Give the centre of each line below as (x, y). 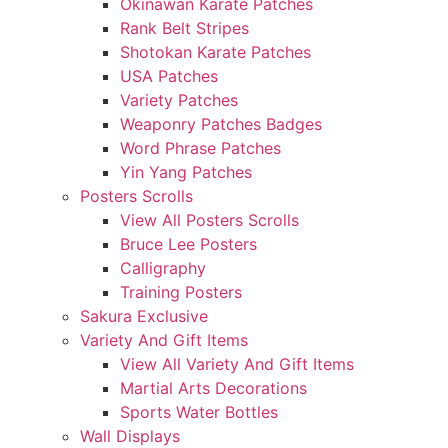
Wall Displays (130, 436)
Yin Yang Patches (186, 172)
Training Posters (181, 292)
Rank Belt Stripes (184, 28)
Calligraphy (163, 268)
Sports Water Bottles (199, 412)
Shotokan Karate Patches (215, 52)
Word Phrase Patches (200, 148)
